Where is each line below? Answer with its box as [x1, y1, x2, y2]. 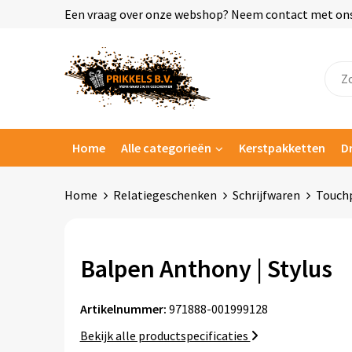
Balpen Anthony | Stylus [79, 253, 332, 284]
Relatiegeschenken [112, 187, 217, 203]
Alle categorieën [120, 140, 211, 156]
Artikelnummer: [79, 301, 167, 317]
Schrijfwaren [232, 187, 300, 203]
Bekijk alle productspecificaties [79, 328, 251, 343]
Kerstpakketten [238, 140, 325, 156]
